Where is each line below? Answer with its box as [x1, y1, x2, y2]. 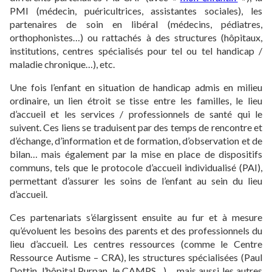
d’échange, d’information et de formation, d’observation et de [10, 134, 262, 146]
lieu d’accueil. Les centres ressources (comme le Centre [10, 237, 262, 250]
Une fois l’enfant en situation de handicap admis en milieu [10, 81, 262, 93]
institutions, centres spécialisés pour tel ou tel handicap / [10, 44, 262, 56]
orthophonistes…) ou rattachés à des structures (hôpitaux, [10, 31, 262, 43]
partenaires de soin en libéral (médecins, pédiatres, [10, 18, 262, 30]
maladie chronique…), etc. [10, 58, 115, 70]
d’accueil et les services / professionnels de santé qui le [10, 107, 262, 120]
